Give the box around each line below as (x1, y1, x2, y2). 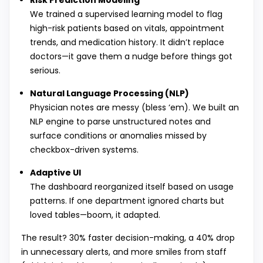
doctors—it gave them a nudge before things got (30, 50, 232, 63)
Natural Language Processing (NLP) (30, 87, 189, 100)
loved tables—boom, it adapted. (30, 209, 160, 221)
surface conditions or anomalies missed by (30, 130, 207, 142)
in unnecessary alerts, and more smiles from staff (21, 246, 227, 258)
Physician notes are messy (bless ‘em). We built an (30, 102, 239, 114)
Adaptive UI (30, 167, 81, 179)
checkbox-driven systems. (30, 144, 139, 156)
